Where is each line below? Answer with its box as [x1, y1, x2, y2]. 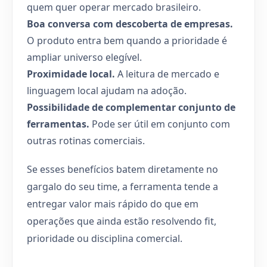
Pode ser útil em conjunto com [89, 117, 230, 131]
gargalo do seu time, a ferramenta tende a [27, 179, 218, 193]
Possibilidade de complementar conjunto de [27, 100, 235, 114]
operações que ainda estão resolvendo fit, [27, 214, 216, 228]
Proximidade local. [27, 67, 115, 80]
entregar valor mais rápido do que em [27, 197, 198, 210]
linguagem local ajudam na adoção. [27, 83, 187, 97]
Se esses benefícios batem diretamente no [27, 162, 218, 176]
